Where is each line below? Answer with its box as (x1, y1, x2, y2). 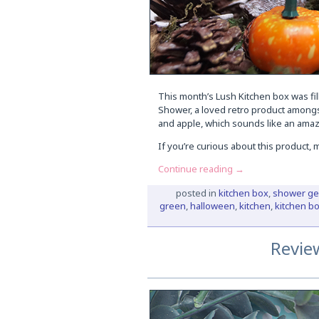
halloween (189, 199, 235, 213)
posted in (175, 187, 216, 200)
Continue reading (157, 162, 235, 176)
